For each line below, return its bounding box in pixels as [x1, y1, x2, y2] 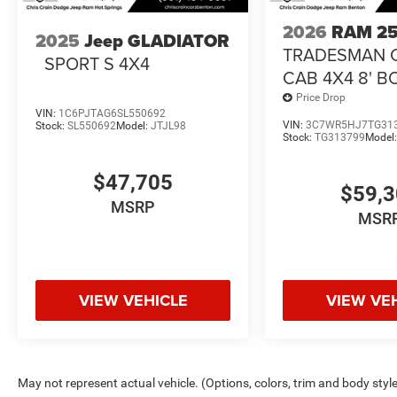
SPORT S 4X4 [44, 51, 150, 77]
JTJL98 [151, 119, 186, 132]
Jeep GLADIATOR [84, 27, 230, 55]
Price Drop [296, 91, 346, 105]
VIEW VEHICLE [78, 289, 188, 313]
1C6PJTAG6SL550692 [58, 106, 166, 120]
